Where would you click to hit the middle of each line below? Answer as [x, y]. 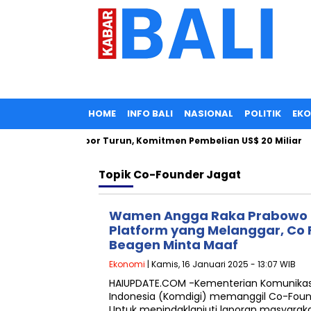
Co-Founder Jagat [187, 175]
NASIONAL [209, 114]
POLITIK [263, 114]
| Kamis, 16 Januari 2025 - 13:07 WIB [220, 264]
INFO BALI [150, 114]
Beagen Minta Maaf [174, 245]
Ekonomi [127, 264]
